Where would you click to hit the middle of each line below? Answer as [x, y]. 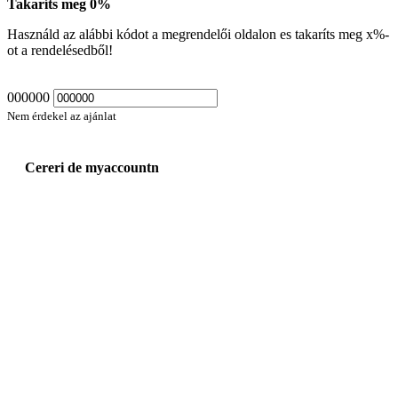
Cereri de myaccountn [92, 168]
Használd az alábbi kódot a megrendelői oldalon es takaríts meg [187, 34]
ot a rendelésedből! [60, 50]
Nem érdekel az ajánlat [62, 115]
